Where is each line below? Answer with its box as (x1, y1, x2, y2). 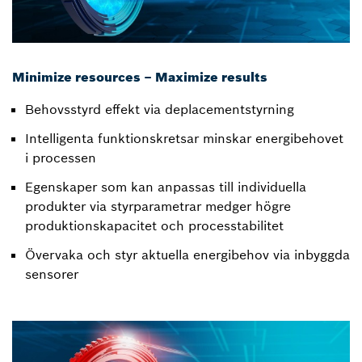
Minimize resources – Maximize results (12, 68, 267, 85)
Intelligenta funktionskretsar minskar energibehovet (25, 129, 343, 146)
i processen (25, 149, 96, 166)
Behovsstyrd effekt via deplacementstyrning (25, 100, 294, 117)
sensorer (25, 265, 78, 282)
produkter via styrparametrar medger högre (25, 197, 291, 214)
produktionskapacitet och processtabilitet (25, 217, 284, 234)
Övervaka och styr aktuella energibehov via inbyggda (25, 246, 350, 263)
